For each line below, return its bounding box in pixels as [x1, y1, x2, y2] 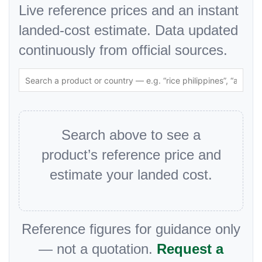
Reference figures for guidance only [22, 221, 240, 237]
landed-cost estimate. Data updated [19, 22, 238, 38]
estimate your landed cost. [50, 167, 212, 182]
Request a [157, 241, 223, 257]
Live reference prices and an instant [19, 2, 239, 18]
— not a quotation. [39, 241, 157, 257]
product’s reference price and [41, 147, 221, 163]
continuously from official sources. [19, 42, 227, 58]
